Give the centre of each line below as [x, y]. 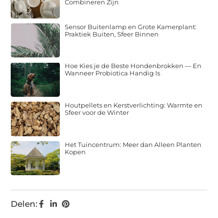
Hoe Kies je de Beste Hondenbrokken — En [133, 66]
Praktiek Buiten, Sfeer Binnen [112, 34]
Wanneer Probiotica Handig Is [113, 73]
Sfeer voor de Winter [97, 112]
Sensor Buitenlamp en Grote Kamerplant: [131, 27]
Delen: [24, 204]
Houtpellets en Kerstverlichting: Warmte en [134, 105]
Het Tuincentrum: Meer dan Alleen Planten [133, 144]
